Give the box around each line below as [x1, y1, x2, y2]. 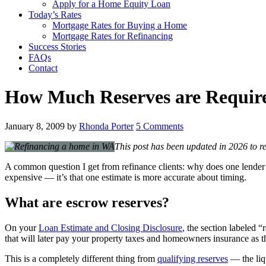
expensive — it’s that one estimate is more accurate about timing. [5, 172, 246, 182]
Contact [28, 63, 58, 73]
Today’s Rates [28, 9, 81, 20]
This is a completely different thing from [5, 253, 157, 264]
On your [5, 222, 39, 233]
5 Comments [136, 121, 183, 131]
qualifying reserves [157, 253, 228, 264]
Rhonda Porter [79, 121, 134, 131]
